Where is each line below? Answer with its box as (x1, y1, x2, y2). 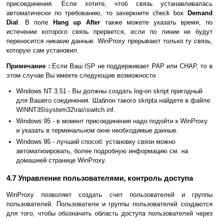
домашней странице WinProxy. (16, 157, 107, 165)
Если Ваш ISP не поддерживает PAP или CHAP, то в (50, 62, 213, 70)
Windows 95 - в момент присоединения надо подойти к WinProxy (16, 117, 208, 125)
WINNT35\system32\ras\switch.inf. (16, 106, 115, 114)
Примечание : (6, 62, 50, 70)
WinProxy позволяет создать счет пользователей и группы (6, 191, 213, 199)
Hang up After (53, 19, 101, 27)
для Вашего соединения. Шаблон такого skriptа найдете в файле (16, 97, 210, 105)
